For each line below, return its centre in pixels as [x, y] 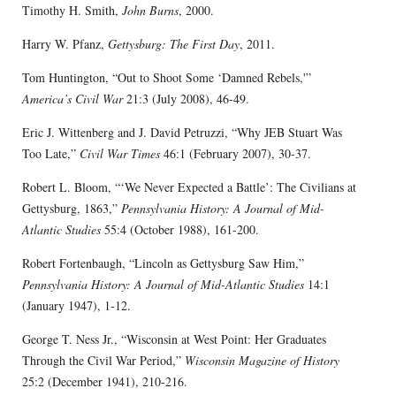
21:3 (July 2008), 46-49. [186, 98]
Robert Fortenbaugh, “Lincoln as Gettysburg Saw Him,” [163, 263]
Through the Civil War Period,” [103, 360]
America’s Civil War [72, 98]
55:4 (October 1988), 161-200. [179, 229]
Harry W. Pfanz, [65, 43]
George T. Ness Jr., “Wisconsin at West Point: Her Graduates [174, 339]
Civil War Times [119, 153]
